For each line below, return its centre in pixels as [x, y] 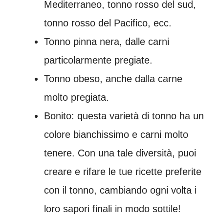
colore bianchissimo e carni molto [116, 135]
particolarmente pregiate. [98, 60]
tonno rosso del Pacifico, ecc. [108, 23]
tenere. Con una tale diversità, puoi [120, 153]
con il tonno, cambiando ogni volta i [120, 190]
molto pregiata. [77, 98]
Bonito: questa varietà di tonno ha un [124, 116]
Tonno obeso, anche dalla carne [113, 79]
